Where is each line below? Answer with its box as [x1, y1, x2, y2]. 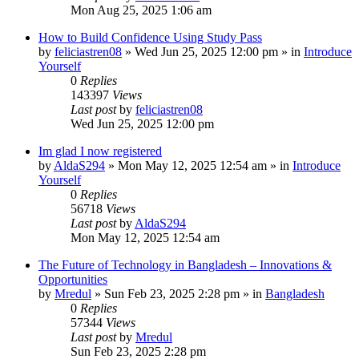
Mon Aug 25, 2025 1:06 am [71, 3, 212, 17]
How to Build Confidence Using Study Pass [38, 30, 262, 44]
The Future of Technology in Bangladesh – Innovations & [38, 258, 332, 272]
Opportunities [38, 272, 107, 286]
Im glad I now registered [38, 144, 162, 158]
